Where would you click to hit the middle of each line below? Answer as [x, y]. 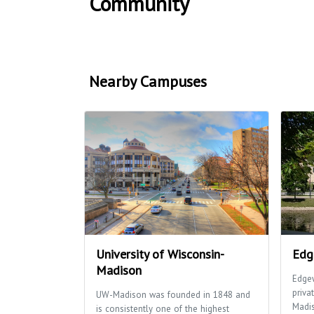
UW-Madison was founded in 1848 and [173, 295]
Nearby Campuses [148, 81]
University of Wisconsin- [160, 254]
